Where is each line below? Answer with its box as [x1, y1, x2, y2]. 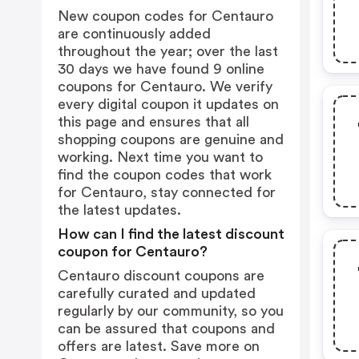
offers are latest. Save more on [58, 339, 260, 353]
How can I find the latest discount [58, 227, 284, 241]
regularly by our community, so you [58, 304, 284, 318]
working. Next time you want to [58, 150, 263, 164]
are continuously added [58, 26, 211, 41]
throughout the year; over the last [58, 44, 278, 58]
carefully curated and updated [58, 286, 256, 301]
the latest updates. [58, 203, 181, 217]
